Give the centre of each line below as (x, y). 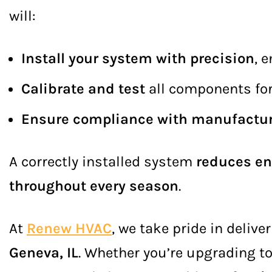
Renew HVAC (69, 228)
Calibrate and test (83, 89)
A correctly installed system (103, 161)
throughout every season (94, 186)
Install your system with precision (138, 58)
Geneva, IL (44, 253)
